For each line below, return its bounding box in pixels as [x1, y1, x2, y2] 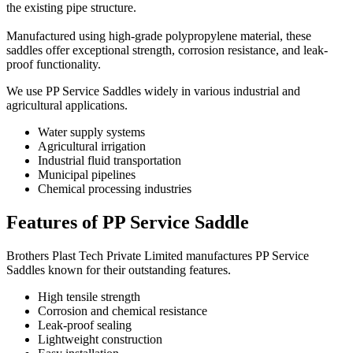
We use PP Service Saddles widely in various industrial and [6, 84, 300, 98]
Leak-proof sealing [38, 318, 132, 332]
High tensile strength [38, 289, 140, 303]
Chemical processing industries [38, 182, 191, 196]
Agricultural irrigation [38, 139, 146, 154]
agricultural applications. [6, 98, 128, 113]
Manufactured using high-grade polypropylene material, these [6, 29, 311, 43]
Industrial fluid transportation [38, 154, 181, 168]
